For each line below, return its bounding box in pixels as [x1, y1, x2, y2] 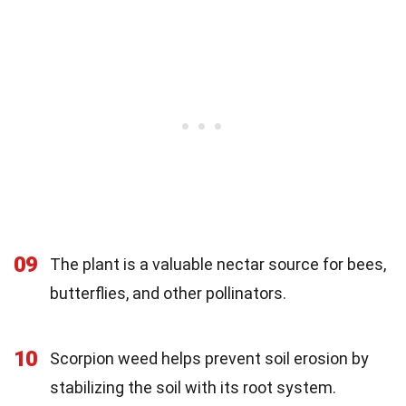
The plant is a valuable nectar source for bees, [50, 254, 386, 274]
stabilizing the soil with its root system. [50, 377, 336, 397]
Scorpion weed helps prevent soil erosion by [50, 348, 369, 368]
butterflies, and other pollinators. [50, 283, 286, 303]
